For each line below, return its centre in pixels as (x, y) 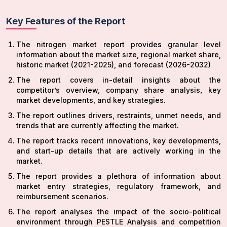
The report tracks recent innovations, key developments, (119, 141)
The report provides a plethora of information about (119, 176)
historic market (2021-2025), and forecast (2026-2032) (113, 65)
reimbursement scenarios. (62, 197)
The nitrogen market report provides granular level (119, 45)
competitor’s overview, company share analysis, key (119, 90)
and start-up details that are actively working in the (119, 151)
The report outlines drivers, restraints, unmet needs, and (119, 116)
